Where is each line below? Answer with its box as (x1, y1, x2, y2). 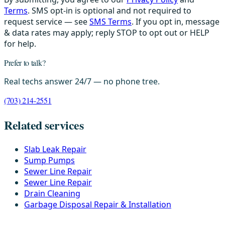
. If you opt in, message (132, 16, 219, 27)
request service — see (4, 16, 87, 27)
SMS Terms (89, 16, 132, 27)
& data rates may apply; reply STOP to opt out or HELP (4, 27, 209, 38)
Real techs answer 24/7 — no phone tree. (4, 75, 160, 87)
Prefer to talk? (4, 57, 46, 68)
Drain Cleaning (24, 187, 80, 199)
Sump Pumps (24, 154, 75, 166)
